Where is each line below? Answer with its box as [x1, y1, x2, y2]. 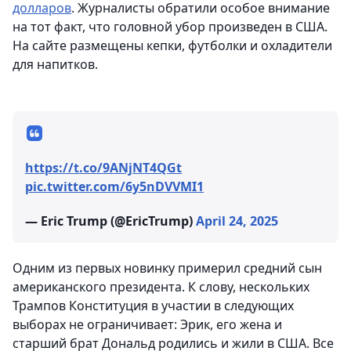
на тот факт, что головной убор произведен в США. [13, 18, 327, 35]
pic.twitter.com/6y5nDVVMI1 [25, 178, 204, 195]
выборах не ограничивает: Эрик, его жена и [13, 316, 282, 333]
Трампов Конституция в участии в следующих [13, 297, 294, 314]
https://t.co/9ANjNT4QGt [25, 159, 182, 176]
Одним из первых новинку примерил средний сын [13, 259, 322, 277]
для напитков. [13, 56, 98, 73]
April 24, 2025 [196, 212, 278, 230]
